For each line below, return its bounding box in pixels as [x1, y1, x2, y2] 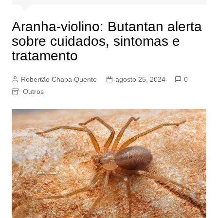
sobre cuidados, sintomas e [11, 34, 180, 49]
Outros [22, 88, 44, 96]
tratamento [11, 48, 78, 64]
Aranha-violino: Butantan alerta [11, 19, 202, 35]
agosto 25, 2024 [115, 75, 165, 84]
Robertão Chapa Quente [20, 75, 97, 84]
